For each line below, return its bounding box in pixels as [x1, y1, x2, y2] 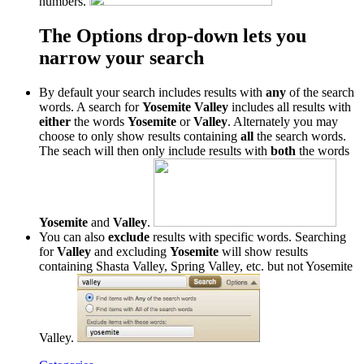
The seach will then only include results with [39, 144, 271, 158]
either [39, 115, 71, 129]
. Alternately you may [227, 115, 338, 129]
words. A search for [39, 100, 142, 115]
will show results [219, 245, 308, 259]
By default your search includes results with [39, 85, 266, 100]
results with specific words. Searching [149, 230, 346, 245]
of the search [286, 85, 354, 100]
